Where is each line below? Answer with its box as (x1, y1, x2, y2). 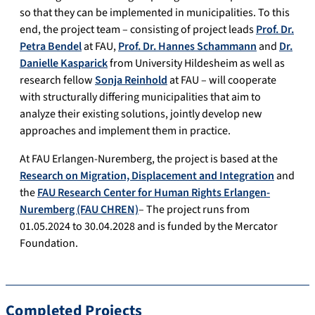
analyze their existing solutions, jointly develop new (20, 106, 262, 122)
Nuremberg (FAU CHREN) (20, 202, 139, 218)
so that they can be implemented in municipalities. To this (20, 5, 290, 21)
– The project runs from (139, 202, 250, 218)
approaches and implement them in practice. (20, 123, 231, 139)
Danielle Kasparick (20, 56, 108, 72)
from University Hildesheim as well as (108, 56, 285, 72)
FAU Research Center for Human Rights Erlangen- (37, 185, 270, 201)
